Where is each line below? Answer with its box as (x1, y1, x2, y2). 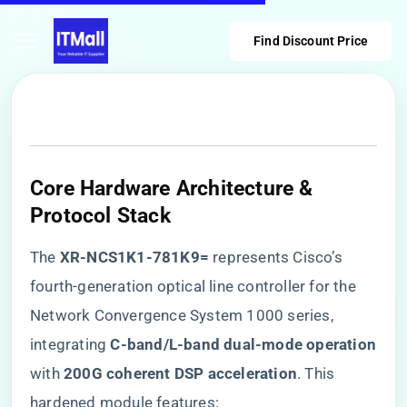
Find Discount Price (253, 33, 368, 48)
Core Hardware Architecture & (30, 175, 313, 201)
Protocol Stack (30, 203, 171, 228)
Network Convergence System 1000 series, (30, 306, 333, 324)
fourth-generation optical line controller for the (30, 277, 356, 295)
